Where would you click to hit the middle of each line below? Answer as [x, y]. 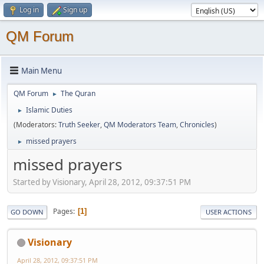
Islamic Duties [49, 110]
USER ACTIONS [229, 212]
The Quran [78, 93]
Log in [29, 10]
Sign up [75, 10]
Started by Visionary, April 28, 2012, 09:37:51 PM [102, 182]
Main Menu [42, 70]
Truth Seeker [79, 125]
